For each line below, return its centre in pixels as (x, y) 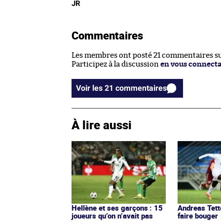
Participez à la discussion (116, 65)
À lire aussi (102, 125)
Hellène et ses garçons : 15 (117, 208)
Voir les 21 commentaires (141, 88)
